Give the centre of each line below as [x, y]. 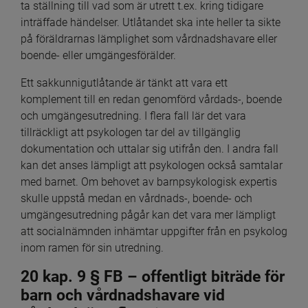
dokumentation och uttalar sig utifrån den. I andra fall [150, 148]
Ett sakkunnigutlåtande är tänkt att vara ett [124, 82]
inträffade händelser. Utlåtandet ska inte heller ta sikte [151, 22]
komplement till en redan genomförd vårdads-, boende [151, 99]
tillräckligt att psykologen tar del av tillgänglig [131, 132]
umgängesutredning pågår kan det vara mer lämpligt [148, 214]
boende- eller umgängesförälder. [98, 55]
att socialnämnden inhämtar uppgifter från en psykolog [154, 231]
